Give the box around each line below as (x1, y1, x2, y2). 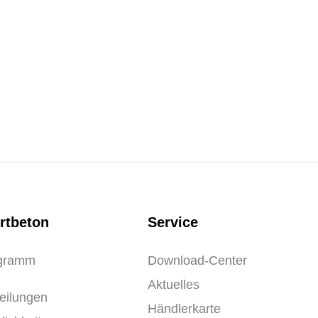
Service (148, 214, 198, 230)
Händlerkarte (148, 302, 221, 316)
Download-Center (148, 253, 247, 268)
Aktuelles (148, 278, 199, 292)
